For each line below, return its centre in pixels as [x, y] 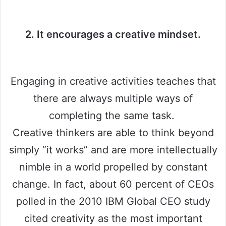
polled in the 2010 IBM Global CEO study [113, 201]
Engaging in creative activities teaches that [113, 81]
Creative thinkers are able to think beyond [113, 132]
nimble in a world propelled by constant [113, 167]
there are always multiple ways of [113, 98]
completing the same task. [113, 115]
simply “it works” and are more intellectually [113, 150]
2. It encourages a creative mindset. [113, 34]
